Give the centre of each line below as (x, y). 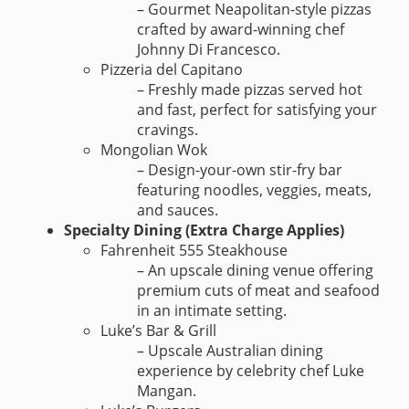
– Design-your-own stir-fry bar (240, 170)
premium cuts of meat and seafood (258, 291)
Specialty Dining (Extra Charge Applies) (204, 231)
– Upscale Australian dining (230, 351)
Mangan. (167, 391)
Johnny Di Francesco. (209, 50)
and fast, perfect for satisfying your (257, 110)
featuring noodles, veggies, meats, (254, 190)
